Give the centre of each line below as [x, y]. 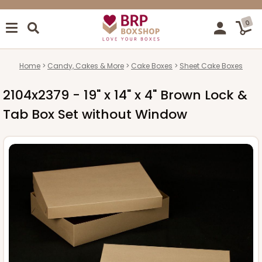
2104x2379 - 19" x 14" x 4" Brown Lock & [125, 95]
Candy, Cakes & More [86, 65]
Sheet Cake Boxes [211, 65]
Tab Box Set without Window [95, 114]
